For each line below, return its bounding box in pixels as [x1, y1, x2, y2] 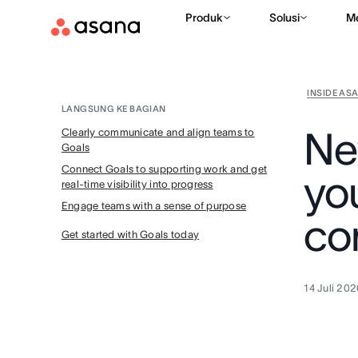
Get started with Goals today [61, 229, 200, 241]
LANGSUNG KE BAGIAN [61, 104, 166, 113]
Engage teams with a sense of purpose [61, 200, 247, 212]
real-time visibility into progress [61, 178, 213, 190]
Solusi [269, 11, 300, 24]
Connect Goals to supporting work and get [61, 163, 268, 175]
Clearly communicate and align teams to [61, 126, 255, 138]
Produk [185, 11, 223, 24]
